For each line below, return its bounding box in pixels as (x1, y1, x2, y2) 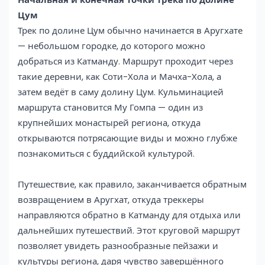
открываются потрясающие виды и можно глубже (18, 131, 237, 144)
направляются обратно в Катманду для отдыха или (18, 208, 241, 221)
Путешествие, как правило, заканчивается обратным (18, 177, 247, 190)
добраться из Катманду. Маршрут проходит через (18, 54, 233, 67)
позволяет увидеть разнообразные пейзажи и (18, 239, 218, 252)
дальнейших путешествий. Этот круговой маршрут (18, 224, 240, 237)
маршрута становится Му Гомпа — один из (18, 101, 203, 114)
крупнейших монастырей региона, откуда (18, 116, 201, 129)
